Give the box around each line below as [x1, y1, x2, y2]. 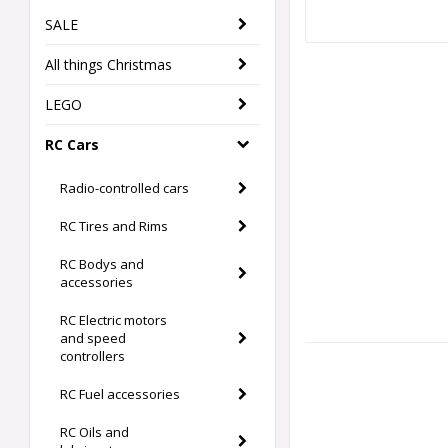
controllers [60, 347, 125, 366]
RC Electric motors [60, 311, 167, 330]
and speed [60, 329, 126, 348]
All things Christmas [45, 55, 172, 75]
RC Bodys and [60, 255, 144, 274]
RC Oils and [60, 423, 129, 442]
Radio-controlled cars [60, 179, 189, 198]
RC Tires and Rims [60, 217, 168, 236]
